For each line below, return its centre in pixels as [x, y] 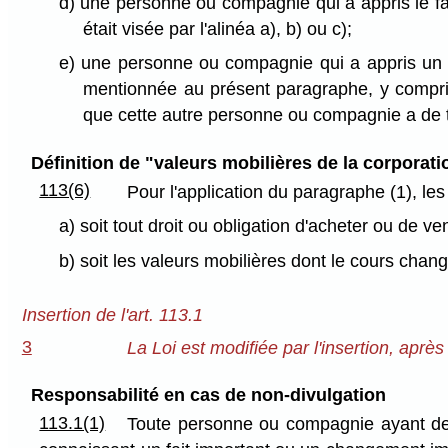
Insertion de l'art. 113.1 [112, 315]
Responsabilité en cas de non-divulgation [208, 395]
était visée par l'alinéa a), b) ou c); [218, 28]
